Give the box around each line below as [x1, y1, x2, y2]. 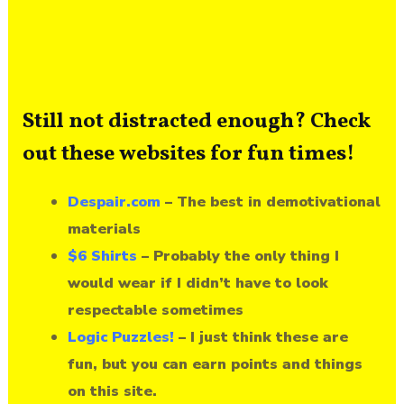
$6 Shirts [67, 244, 137, 266]
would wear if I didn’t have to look [67, 271, 328, 293]
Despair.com [67, 190, 161, 212]
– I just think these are [173, 326, 348, 347]
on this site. [67, 380, 157, 401]
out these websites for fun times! [23, 138, 355, 170]
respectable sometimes [67, 298, 243, 320]
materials [67, 217, 141, 239]
